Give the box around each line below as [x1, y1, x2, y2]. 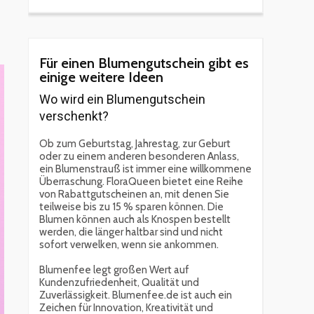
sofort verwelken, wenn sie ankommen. [39, 238, 219, 252]
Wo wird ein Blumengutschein [39, 92, 205, 107]
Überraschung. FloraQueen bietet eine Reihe [39, 175, 243, 189]
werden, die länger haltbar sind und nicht [39, 226, 223, 239]
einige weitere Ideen [39, 69, 163, 86]
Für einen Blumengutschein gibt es [39, 55, 249, 72]
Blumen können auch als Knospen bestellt [39, 213, 231, 226]
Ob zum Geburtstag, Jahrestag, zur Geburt [39, 137, 231, 151]
